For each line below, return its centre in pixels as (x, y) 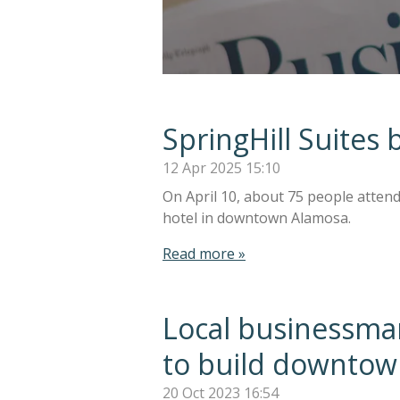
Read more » (204, 253)
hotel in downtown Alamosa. (257, 217)
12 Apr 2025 (202, 167)
